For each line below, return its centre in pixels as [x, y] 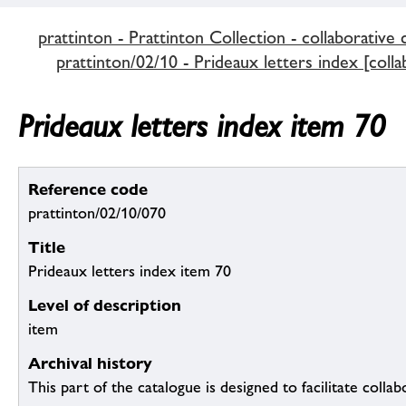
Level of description [105, 305]
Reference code [88, 189]
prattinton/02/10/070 [97, 213]
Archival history [90, 363]
